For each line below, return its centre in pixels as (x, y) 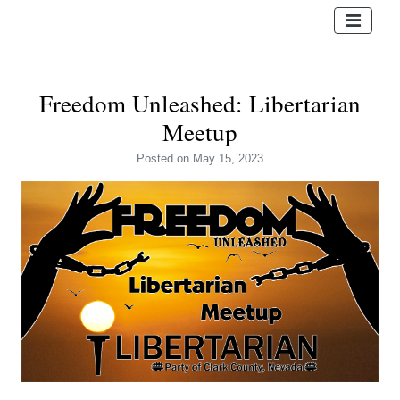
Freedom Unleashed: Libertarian (200, 104)
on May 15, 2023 (220, 158)
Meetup (200, 132)
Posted (157, 158)
